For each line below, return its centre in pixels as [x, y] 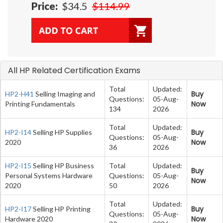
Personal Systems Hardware [49, 175]
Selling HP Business [63, 165]
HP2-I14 [18, 132]
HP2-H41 [19, 94]
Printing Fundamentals [40, 104]
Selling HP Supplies [62, 132]
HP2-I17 [18, 209]
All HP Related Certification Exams [74, 70]
